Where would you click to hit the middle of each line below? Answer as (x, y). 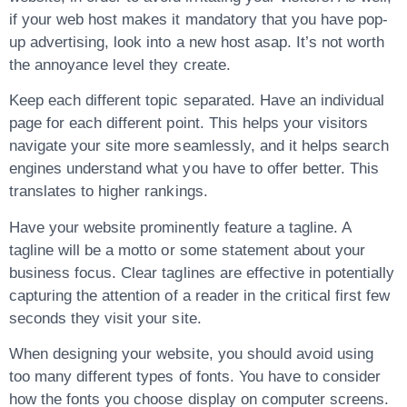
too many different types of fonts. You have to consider (195, 377)
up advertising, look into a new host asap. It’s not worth (197, 42)
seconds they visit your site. (105, 318)
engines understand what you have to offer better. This (194, 169)
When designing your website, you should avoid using (192, 354)
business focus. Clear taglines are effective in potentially (202, 273)
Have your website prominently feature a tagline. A (180, 227)
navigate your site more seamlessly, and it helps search (199, 146)
